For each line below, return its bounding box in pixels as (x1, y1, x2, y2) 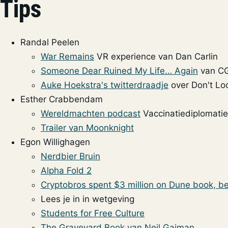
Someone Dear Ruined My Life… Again (41, 65, 198, 76)
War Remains (41, 51, 94, 62)
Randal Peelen (20, 37, 79, 47)
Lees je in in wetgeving (41, 193, 134, 204)
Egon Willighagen (20, 136, 90, 147)
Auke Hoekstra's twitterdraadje (41, 79, 168, 90)
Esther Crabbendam (20, 94, 103, 104)
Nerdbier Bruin (41, 151, 100, 161)
